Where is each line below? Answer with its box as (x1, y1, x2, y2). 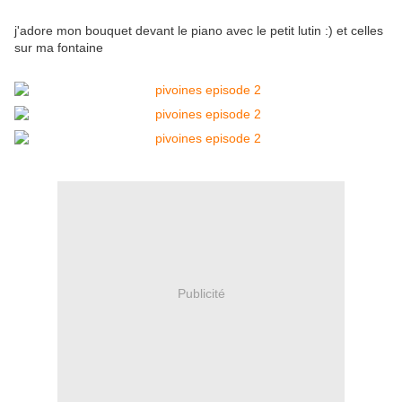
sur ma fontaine (14, 40, 103, 56)
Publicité (177, 285, 225, 301)
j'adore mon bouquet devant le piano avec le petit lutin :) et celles (14, 23, 383, 39)
